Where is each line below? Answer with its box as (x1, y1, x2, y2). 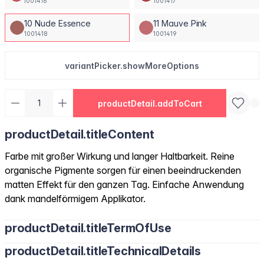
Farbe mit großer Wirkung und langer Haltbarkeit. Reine (5, 150, 235, 162)
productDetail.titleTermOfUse (5, 221, 171, 235)
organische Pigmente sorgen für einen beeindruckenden (5, 164, 241, 176)
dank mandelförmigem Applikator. (5, 193, 146, 204)
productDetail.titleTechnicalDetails (5, 244, 201, 258)
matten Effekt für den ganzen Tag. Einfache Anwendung (5, 179, 244, 190)
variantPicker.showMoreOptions (65, 60, 199, 71)
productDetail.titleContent (5, 127, 154, 141)
